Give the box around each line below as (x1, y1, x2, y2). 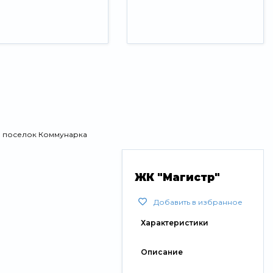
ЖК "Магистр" (135, 171, 221, 184)
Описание (141, 247, 183, 257)
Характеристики (141, 218, 209, 228)
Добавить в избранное (154, 197, 243, 207)
